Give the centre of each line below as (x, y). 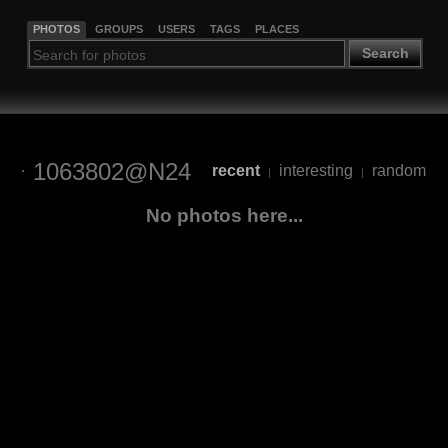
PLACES (276, 28)
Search (385, 53)
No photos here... (224, 215)
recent (236, 171)
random (399, 171)
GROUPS (118, 28)
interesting (316, 171)
